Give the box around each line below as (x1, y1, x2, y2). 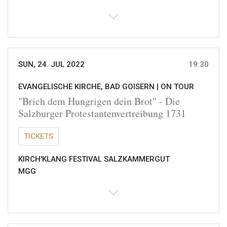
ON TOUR (161, 82, 194, 92)
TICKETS (24, 132, 53, 141)
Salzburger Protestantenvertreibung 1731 (18, 106, 186, 121)
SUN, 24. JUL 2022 (18, 60, 85, 69)
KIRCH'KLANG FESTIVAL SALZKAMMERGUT (18, 155, 170, 164)
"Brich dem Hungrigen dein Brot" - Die (18, 94, 180, 108)
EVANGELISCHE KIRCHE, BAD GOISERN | (18, 82, 161, 92)
